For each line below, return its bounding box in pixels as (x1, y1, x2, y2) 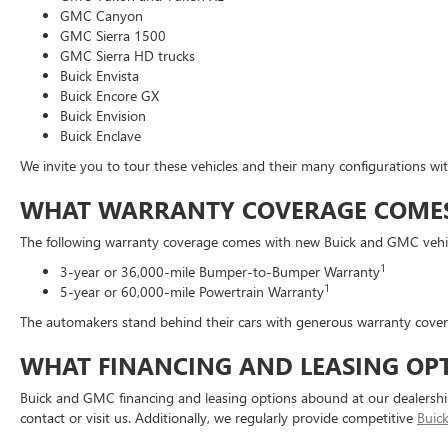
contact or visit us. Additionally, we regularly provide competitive (20, 408, 417, 427)
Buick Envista (60, 66, 139, 85)
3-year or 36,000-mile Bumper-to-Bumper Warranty (60, 262, 380, 281)
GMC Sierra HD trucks (60, 46, 195, 65)
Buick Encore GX (60, 86, 159, 105)
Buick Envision (60, 106, 146, 125)
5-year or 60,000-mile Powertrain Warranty (60, 282, 324, 301)
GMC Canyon (60, 6, 143, 25)
